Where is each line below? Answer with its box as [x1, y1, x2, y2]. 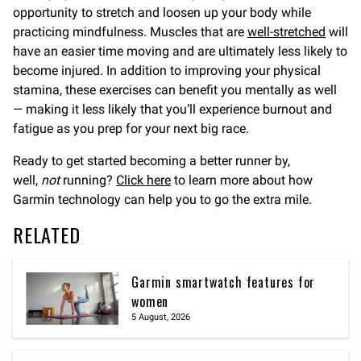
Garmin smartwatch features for [131, 272, 316, 293]
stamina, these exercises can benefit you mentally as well [13, 82, 337, 98]
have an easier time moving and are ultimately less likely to [13, 44, 347, 60]
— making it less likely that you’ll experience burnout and [13, 102, 332, 118]
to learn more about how [171, 172, 313, 189]
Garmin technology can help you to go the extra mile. [13, 192, 315, 208]
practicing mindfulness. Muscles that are [13, 24, 247, 40]
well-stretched [247, 24, 326, 40]
